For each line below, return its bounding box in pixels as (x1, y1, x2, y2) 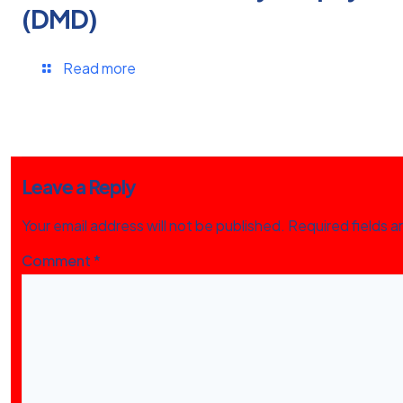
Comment (22, 251, 94, 270)
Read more (63, 58, 136, 77)
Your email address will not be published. (22, 216, 285, 235)
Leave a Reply (22, 175, 136, 199)
